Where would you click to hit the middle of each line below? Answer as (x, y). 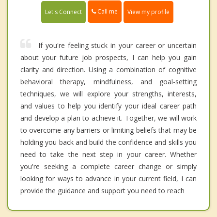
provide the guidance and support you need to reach (102, 190)
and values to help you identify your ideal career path (108, 106)
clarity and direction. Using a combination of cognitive (108, 69)
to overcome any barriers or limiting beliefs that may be (108, 130)
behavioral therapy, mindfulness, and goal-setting (108, 81)
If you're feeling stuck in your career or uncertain (117, 45)
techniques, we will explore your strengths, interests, (108, 93)
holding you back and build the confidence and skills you (108, 142)
